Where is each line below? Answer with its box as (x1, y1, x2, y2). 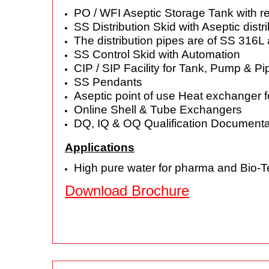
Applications (65, 141, 134, 154)
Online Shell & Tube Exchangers (74, 103, 242, 116)
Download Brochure (65, 183, 189, 199)
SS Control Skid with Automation (74, 48, 240, 61)
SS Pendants (74, 76, 142, 88)
